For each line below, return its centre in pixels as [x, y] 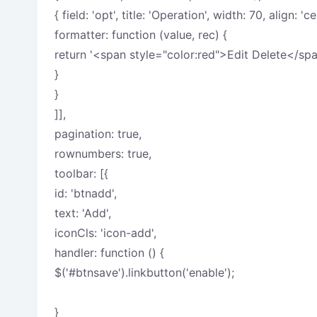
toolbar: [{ [81, 173]
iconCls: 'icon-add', [105, 233]
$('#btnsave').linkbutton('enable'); [144, 272]
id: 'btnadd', [85, 193]
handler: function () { [109, 253]
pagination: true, [98, 134]
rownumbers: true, [103, 154]
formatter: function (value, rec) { [140, 35]
